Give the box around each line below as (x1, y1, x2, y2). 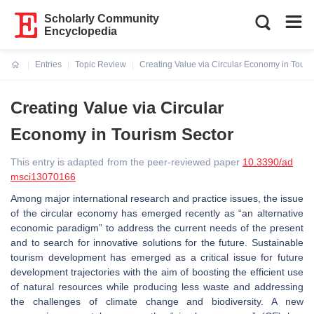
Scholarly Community (44, 13, 160, 25)
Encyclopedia (44, 25, 118, 37)
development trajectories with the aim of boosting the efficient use (11, 266, 303, 278)
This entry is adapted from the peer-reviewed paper (11, 156, 243, 168)
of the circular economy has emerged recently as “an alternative (11, 207, 303, 219)
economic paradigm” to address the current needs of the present (11, 222, 303, 233)
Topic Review (75, 60, 126, 69)
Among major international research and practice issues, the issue (11, 193, 303, 204)
